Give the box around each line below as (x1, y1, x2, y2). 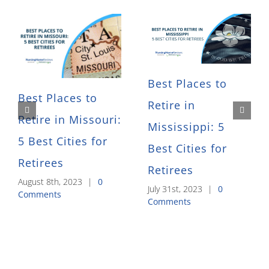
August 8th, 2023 (18, 176, 82, 188)
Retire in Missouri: (18, 112, 121, 127)
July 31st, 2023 (148, 183, 202, 195)
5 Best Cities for (18, 134, 107, 149)
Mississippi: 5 (148, 119, 225, 134)
